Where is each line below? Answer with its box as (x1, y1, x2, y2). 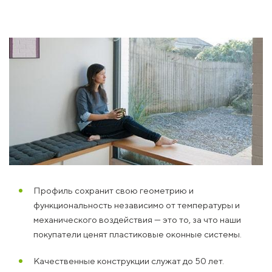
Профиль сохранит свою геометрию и (33, 185, 194, 195)
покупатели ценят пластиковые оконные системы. (33, 228, 242, 239)
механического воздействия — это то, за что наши (33, 214, 241, 225)
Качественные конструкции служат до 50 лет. (33, 255, 224, 266)
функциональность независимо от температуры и (33, 199, 240, 210)
